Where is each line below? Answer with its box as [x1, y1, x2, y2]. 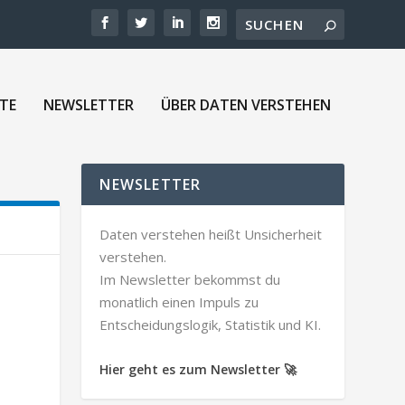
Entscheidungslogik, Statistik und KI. [99, 315, 322, 334]
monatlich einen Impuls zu [99, 292, 259, 311]
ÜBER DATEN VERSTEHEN [160, 95, 331, 115]
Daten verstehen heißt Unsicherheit [99, 224, 323, 243]
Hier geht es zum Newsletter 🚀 [99, 360, 297, 378]
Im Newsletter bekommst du [99, 269, 281, 288]
